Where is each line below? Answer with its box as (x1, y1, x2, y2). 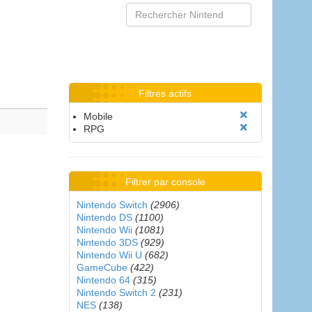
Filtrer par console (125, 176, 205, 187)
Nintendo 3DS (76, 237, 138, 248)
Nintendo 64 (76, 274, 130, 286)
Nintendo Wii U (76, 249, 142, 260)
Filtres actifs (139, 88, 192, 99)
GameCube (76, 262, 127, 273)
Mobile (83, 111, 113, 122)
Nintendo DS (76, 212, 132, 223)
